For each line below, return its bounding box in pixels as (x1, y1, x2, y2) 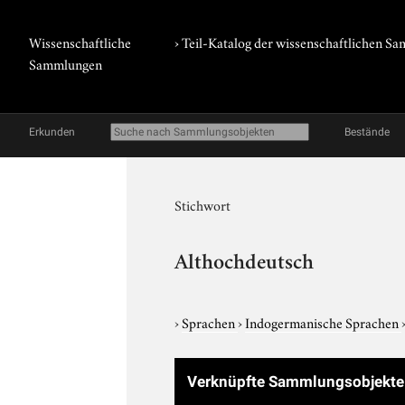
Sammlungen (29, 53, 102, 73)
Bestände (344, 126, 390, 138)
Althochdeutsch (174, 253, 315, 275)
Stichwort (174, 194, 231, 214)
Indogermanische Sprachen (245, 311, 402, 332)
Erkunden (29, 126, 75, 138)
